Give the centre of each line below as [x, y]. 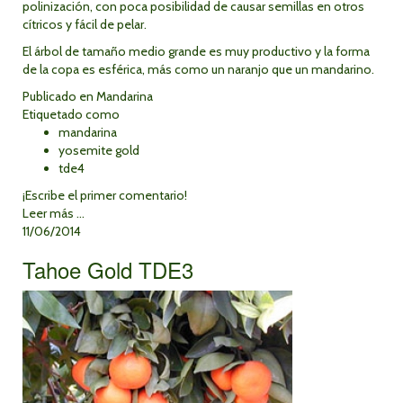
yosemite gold [99, 150]
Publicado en [58, 96]
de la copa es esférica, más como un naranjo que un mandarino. [198, 69]
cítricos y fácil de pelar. [85, 24]
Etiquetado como [71, 114]
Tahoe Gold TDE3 [108, 269]
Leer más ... [54, 213]
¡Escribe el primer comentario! [105, 195]
